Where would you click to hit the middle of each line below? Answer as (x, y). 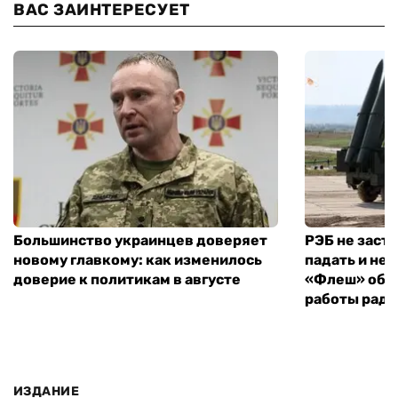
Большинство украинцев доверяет (140, 240)
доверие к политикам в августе (127, 279)
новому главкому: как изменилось (138, 259)
